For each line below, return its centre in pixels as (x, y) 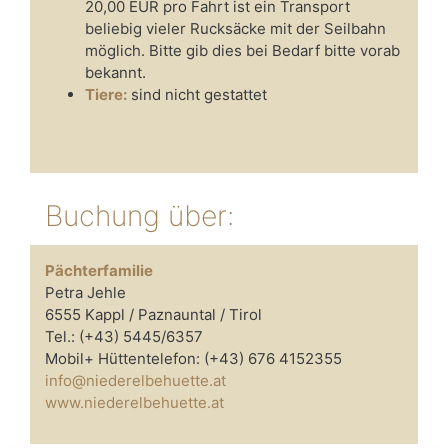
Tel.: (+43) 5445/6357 (124, 336)
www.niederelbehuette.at (134, 402)
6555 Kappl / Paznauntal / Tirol (153, 314)
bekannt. (115, 72)
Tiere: (106, 94)
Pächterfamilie (99, 270)
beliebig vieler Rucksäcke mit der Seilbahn (235, 28)
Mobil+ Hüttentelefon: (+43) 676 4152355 (193, 358)
